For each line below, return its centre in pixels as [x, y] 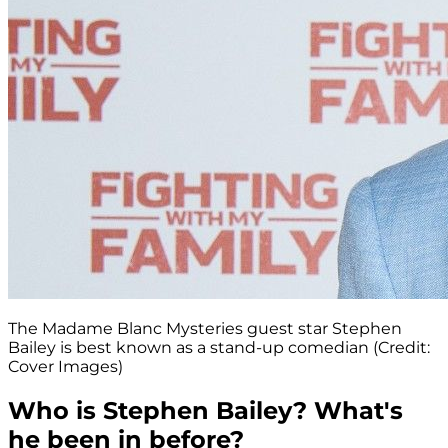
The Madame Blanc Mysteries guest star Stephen [205, 328]
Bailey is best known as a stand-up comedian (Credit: [219, 347]
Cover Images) [65, 366]
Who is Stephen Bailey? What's [205, 410]
